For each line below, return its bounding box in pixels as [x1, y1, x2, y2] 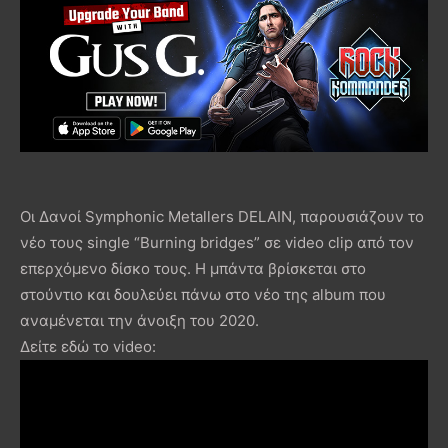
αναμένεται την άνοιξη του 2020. [20, 310, 263, 330]
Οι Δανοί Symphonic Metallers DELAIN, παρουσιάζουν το [20, 206, 424, 226]
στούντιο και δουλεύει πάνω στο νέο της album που [20, 284, 386, 304]
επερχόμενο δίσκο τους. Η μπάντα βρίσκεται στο [20, 258, 366, 278]
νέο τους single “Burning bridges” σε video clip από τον [20, 232, 414, 252]
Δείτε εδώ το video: [20, 336, 156, 356]
